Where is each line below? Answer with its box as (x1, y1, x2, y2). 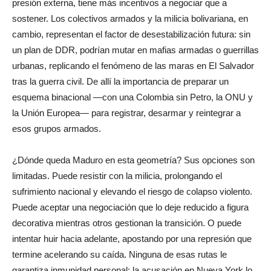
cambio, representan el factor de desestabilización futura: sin (12, 28, 250, 39)
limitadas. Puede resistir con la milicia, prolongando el (12, 170, 222, 181)
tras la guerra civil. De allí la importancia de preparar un (12, 76, 229, 87)
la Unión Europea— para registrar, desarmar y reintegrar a (12, 107, 241, 118)
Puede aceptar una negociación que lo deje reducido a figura (12, 201, 249, 212)
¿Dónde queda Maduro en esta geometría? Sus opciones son (12, 154, 255, 165)
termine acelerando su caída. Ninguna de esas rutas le (12, 249, 227, 260)
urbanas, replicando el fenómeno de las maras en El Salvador (12, 60, 254, 71)
